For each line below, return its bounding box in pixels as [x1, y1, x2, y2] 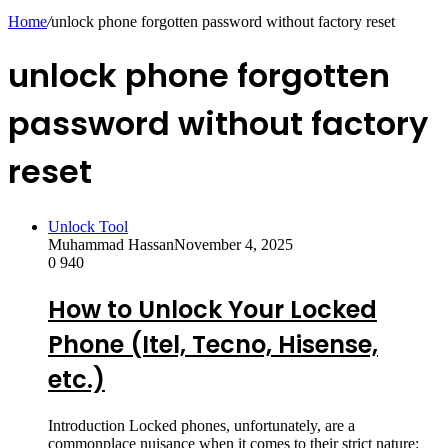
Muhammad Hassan [48, 235, 174, 253]
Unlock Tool [48, 217, 128, 235]
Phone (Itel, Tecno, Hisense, [48, 327, 378, 361]
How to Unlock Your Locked [48, 292, 377, 326]
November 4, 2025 [174, 235, 293, 253]
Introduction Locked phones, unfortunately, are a [48, 416, 355, 434]
